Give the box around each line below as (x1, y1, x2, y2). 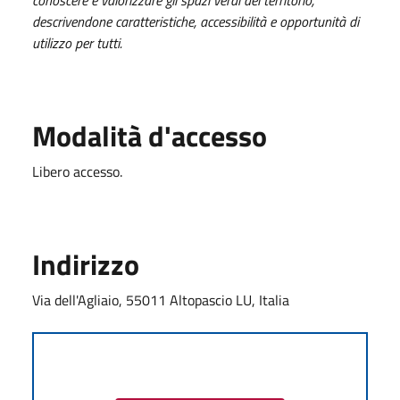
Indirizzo (32, 242, 139, 286)
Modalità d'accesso (32, 113, 267, 157)
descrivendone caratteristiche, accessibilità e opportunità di (32, 10, 359, 32)
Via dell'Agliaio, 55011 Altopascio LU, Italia (32, 288, 289, 311)
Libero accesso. (32, 160, 122, 182)
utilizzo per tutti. (32, 31, 122, 54)
